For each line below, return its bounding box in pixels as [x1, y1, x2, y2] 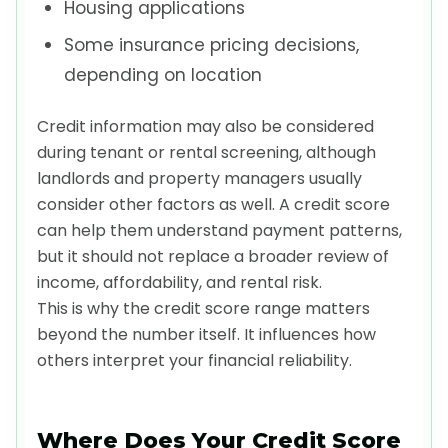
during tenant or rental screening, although [37, 140, 376, 164]
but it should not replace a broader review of [37, 244, 389, 268]
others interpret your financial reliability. [37, 348, 352, 372]
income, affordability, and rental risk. [37, 270, 322, 294]
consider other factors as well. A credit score [37, 192, 390, 216]
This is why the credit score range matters [37, 296, 370, 320]
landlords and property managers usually [37, 166, 362, 190]
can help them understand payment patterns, [37, 218, 402, 242]
